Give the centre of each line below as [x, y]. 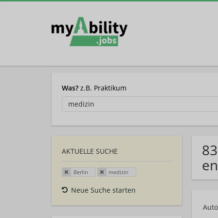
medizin [119, 172]
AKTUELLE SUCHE [90, 151]
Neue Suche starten [103, 190]
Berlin [81, 172]
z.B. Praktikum [102, 88]
